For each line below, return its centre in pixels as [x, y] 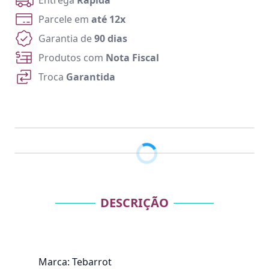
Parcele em [65, 19]
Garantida [91, 77]
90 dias [111, 38]
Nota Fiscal [132, 58]
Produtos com [72, 58]
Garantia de [66, 38]
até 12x [108, 19]
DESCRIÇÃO [134, 203]
